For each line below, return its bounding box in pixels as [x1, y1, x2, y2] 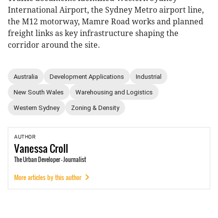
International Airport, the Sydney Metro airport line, [8, 5, 204, 15]
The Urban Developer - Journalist [14, 155, 86, 164]
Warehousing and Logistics [75, 88, 153, 96]
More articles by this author [14, 172, 81, 182]
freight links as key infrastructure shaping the [8, 29, 179, 38]
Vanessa [14, 140, 48, 156]
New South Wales [14, 88, 64, 96]
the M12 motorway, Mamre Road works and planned [8, 17, 203, 27]
